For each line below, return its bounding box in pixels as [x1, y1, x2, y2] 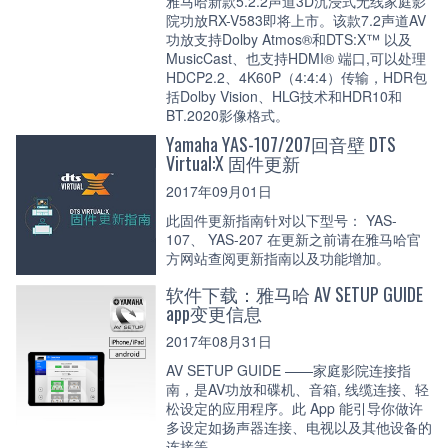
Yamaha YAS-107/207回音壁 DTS [166, 130, 396, 157]
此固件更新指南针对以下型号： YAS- [166, 209, 397, 230]
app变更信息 [166, 299, 262, 326]
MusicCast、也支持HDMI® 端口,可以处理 [166, 47, 426, 68]
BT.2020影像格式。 [166, 104, 289, 125]
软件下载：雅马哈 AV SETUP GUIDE [166, 280, 423, 307]
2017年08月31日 [166, 331, 272, 351]
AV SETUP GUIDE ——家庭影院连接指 [166, 359, 411, 380]
